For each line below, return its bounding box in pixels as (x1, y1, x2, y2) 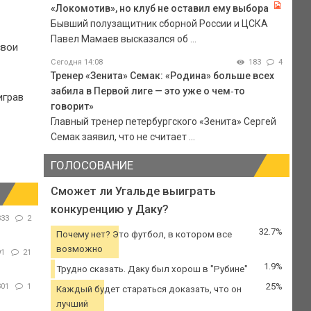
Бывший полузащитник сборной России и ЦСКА (50, 17, 268, 29)
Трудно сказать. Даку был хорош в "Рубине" (56, 264, 248, 275)
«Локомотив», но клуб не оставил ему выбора (50, 2, 269, 14)
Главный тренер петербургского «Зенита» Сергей (50, 115, 276, 127)
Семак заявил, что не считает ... (50, 131, 195, 142)
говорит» (50, 100, 94, 112)
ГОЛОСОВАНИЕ (50, 158, 133, 172)
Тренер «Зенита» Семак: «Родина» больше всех (50, 69, 274, 81)
